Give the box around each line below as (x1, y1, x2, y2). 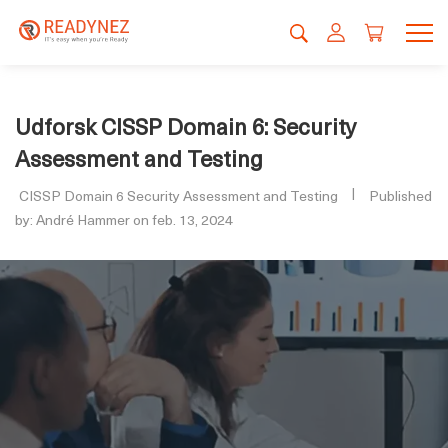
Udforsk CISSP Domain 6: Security (15, 109, 356, 142)
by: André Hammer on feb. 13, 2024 (15, 209, 233, 230)
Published (369, 185, 432, 206)
